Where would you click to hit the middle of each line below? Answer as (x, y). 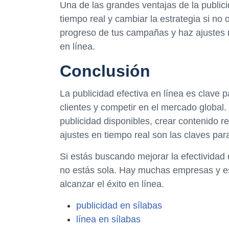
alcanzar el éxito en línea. (112, 184)
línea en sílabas (108, 219)
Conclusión (105, 71)
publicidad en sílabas (119, 205)
